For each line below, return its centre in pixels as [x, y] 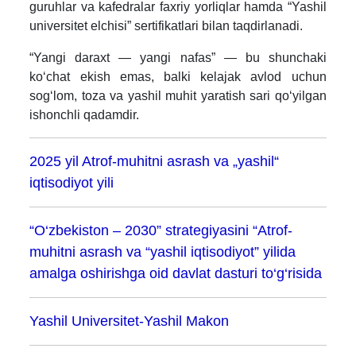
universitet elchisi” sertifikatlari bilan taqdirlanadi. [166, 25]
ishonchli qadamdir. [85, 114]
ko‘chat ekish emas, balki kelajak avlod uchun [178, 76]
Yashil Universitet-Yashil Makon [130, 321]
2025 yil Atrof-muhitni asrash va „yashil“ [155, 161]
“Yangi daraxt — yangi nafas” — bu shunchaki [178, 57]
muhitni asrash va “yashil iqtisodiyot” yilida [163, 252]
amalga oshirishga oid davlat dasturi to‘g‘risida [176, 273]
